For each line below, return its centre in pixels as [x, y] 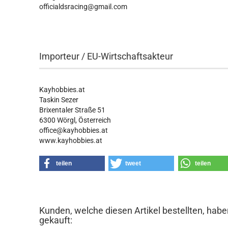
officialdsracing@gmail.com [83, 7]
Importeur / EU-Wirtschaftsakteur [106, 56]
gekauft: [56, 220]
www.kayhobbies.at [71, 140]
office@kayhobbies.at [74, 130]
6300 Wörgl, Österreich [75, 120]
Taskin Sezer [59, 100]
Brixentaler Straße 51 [73, 110]
